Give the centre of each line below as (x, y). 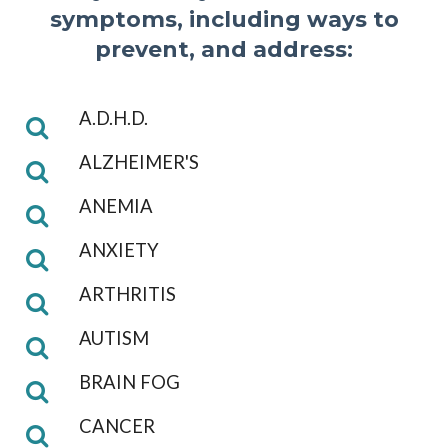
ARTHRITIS (127, 293)
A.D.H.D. (113, 117)
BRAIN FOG (129, 381)
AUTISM (114, 337)
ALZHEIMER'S (139, 161)
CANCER (117, 425)
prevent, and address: (224, 49)
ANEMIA (116, 205)
